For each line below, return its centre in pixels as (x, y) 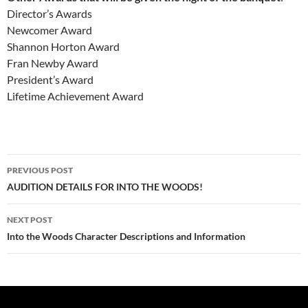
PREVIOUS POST (40, 170)
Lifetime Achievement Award (75, 96)
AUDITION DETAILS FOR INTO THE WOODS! (105, 187)
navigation (49, 189)
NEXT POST (30, 220)
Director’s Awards (49, 14)
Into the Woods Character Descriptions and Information (126, 236)
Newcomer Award (49, 30)
